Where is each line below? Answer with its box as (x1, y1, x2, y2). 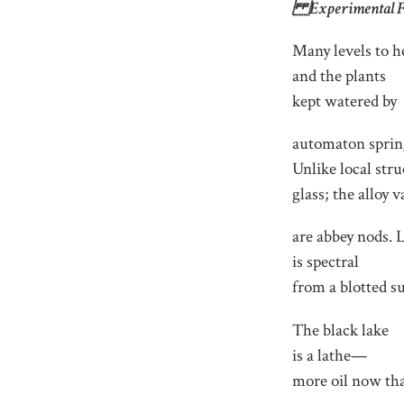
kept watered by (292, 89, 398, 113)
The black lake (292, 318, 390, 342)
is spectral (292, 251, 360, 274)
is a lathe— (292, 344, 368, 367)
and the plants (292, 64, 387, 87)
